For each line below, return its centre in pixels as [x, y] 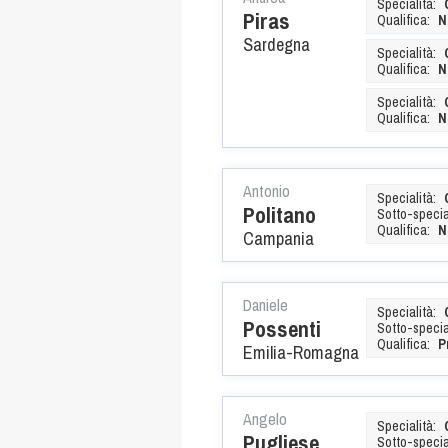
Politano [279, 214]
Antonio [266, 190]
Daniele [265, 304]
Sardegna [276, 44]
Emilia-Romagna [301, 352]
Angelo [265, 418]
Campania [278, 238]
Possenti [282, 328]
